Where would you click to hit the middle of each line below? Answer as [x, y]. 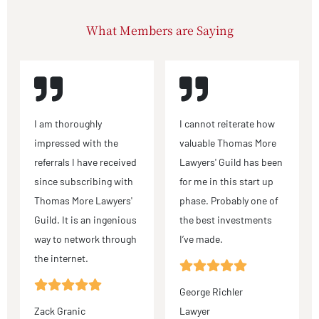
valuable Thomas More [228, 143]
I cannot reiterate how [227, 124]
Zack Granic [60, 311]
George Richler [211, 292]
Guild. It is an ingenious [85, 220]
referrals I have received [85, 162]
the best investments [226, 220]
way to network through [85, 239]
